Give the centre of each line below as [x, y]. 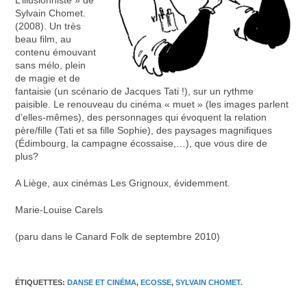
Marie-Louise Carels [59, 209]
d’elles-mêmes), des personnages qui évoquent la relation [141, 117]
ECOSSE [156, 282]
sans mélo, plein [51, 65]
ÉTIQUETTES [39, 282]
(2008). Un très [48, 26]
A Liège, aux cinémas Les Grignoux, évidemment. [123, 183]
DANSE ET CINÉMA [102, 282]
